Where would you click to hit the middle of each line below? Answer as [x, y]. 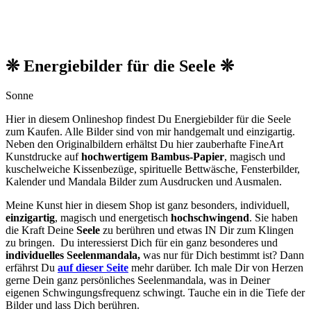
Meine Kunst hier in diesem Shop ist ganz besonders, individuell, [148, 205]
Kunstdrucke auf [43, 156]
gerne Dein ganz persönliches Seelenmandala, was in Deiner [138, 280]
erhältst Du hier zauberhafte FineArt [203, 144]
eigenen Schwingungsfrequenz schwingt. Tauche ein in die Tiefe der [155, 292]
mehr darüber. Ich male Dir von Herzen [216, 267]
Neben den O [35, 144]
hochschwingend [210, 217]
